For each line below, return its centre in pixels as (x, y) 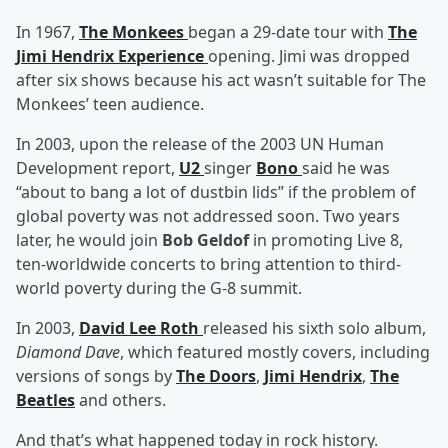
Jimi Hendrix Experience (112, 56)
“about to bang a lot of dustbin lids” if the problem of (216, 192)
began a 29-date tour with (288, 32)
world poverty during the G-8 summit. (159, 288)
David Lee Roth (141, 328)
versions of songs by (96, 376)
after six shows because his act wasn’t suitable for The (221, 80)
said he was (346, 168)
